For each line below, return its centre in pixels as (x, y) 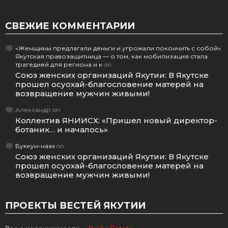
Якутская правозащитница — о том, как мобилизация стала (111, 56)
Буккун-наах (35, 146)
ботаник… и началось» (62, 130)
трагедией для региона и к (59, 65)
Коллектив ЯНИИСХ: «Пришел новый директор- (116, 121)
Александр (33, 110)
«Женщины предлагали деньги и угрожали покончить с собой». (119, 48)
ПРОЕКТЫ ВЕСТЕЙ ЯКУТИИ (75, 206)
